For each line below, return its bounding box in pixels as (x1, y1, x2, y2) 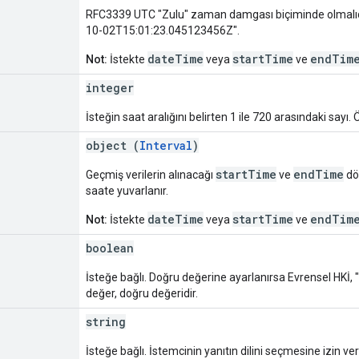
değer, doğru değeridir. (86, 286, 198, 300)
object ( (86, 137, 139, 153)
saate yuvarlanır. (86, 184, 168, 197)
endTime (293, 166, 344, 182)
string (86, 313, 126, 329)
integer (86, 79, 134, 95)
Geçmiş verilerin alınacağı (86, 167, 216, 181)
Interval (139, 137, 192, 153)
